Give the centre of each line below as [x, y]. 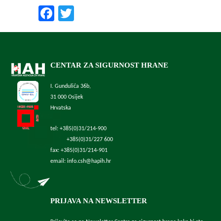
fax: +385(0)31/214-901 [79, 150]
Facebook [85, 13]
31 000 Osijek [66, 97]
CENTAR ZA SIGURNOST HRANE [109, 65]
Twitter [97, 13]
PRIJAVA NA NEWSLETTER [98, 201]
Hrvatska [60, 108]
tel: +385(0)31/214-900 [78, 129]
